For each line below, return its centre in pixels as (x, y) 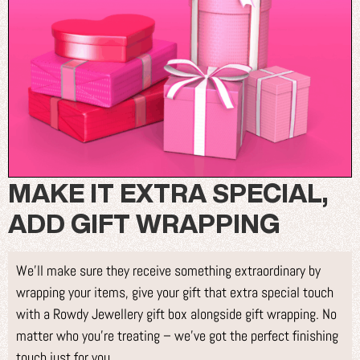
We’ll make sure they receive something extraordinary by (168, 271)
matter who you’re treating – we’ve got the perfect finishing (177, 336)
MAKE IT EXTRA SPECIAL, (168, 193)
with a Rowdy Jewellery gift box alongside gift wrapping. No (176, 314)
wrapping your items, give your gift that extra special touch (175, 292)
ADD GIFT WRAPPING (144, 224)
